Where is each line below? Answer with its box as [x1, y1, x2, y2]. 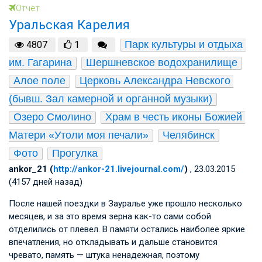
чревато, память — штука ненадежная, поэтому [9, 250, 199, 261]
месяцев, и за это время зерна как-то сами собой [9, 211, 211, 222]
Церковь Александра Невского [80, 75, 230, 87]
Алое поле [13, 75, 65, 87]
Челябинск [163, 129, 215, 142]
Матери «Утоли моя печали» [9, 129, 149, 142]
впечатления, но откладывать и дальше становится [9, 237, 218, 248]
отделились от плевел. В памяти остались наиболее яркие [9, 224, 245, 235]
